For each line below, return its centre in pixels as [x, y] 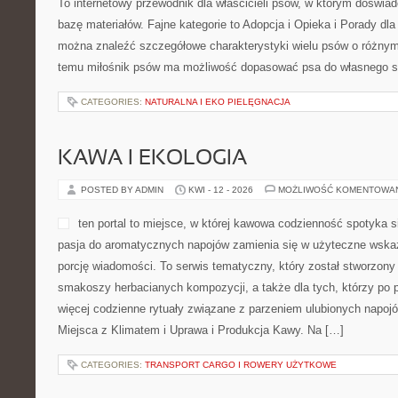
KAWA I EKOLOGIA [152, 159]
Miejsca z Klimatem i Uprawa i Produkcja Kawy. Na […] [201, 330]
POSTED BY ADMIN [123, 190]
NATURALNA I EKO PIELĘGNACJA [218, 102]
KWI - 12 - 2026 [221, 190]
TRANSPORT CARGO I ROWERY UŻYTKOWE [241, 365]
